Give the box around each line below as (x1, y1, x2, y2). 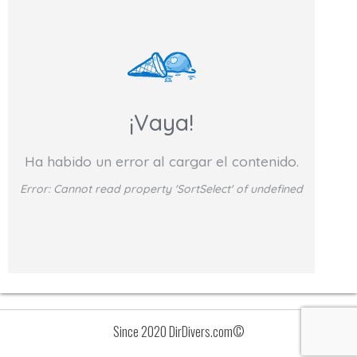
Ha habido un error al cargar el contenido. (24, 152, 299, 171)
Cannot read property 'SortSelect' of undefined (53, 182, 303, 197)
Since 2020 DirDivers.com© (112, 322, 245, 342)
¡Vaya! (129, 108, 194, 136)
